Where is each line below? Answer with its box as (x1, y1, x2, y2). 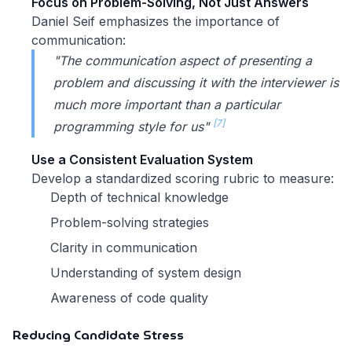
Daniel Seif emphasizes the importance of (31, 13, 280, 30)
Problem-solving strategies (50, 214, 209, 231)
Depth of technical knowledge (50, 189, 229, 206)
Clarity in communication (50, 240, 197, 256)
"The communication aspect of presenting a (53, 53, 312, 69)
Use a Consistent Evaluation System (31, 152, 253, 168)
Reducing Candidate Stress (13, 325, 184, 346)
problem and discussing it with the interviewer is (53, 75, 339, 91)
